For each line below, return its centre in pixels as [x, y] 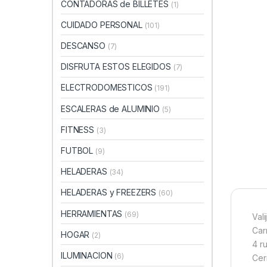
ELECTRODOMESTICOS [108, 88]
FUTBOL [78, 151]
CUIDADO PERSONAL [103, 24]
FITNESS [79, 129]
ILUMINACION [88, 255]
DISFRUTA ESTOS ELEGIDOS [117, 67]
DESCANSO [84, 46]
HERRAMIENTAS [93, 213]
